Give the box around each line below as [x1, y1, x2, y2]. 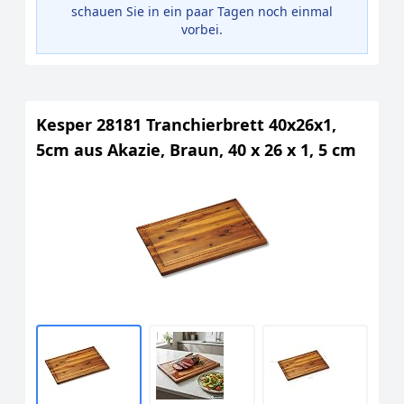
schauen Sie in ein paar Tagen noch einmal [70, 3, 333, 20]
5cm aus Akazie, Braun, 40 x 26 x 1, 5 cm [36, 139, 356, 161]
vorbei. [180, 21, 223, 38]
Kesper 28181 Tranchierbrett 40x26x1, [36, 114, 336, 135]
